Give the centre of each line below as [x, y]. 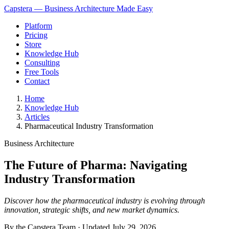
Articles [37, 117]
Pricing [36, 35]
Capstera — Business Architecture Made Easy [78, 8]
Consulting [42, 63]
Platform [38, 26]
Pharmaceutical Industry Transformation [89, 126]
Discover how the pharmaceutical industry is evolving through [105, 200]
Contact [37, 81]
